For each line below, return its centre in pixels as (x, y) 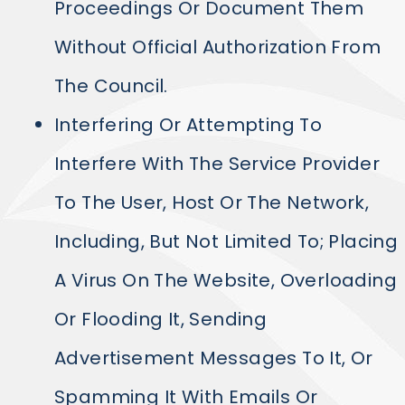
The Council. (111, 86)
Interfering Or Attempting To (188, 125)
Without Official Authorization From (217, 47)
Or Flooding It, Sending (161, 319)
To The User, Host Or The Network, (212, 202)
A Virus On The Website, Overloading (226, 280)
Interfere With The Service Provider (217, 164)
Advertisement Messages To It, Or (214, 358)
